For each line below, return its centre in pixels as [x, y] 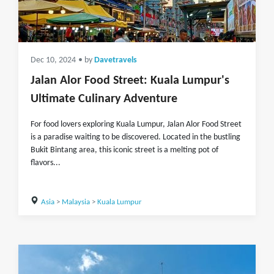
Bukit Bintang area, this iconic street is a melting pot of [124, 150]
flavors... [46, 163]
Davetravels [116, 60]
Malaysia [76, 202]
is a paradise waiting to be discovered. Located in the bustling [135, 137]
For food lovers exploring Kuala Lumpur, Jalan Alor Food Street [136, 124]
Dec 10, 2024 [53, 60]
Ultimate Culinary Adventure [104, 99]
